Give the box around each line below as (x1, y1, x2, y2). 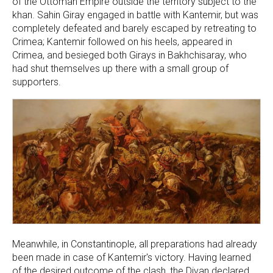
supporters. (12, 76, 61, 88)
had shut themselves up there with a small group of (12, 62, 229, 74)
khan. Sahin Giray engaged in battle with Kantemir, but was (12, 9, 258, 21)
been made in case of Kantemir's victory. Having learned (12, 252, 251, 264)
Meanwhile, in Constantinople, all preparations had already (12, 238, 257, 250)
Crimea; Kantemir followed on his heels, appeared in (12, 35, 232, 48)
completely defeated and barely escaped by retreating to (12, 22, 257, 34)
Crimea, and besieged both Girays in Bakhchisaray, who (12, 49, 247, 61)
